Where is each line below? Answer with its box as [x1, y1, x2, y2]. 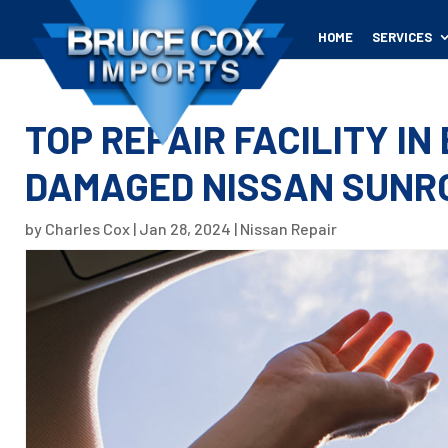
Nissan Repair [240, 219, 337, 238]
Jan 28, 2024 [139, 219, 231, 238]
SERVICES [371, 29, 432, 45]
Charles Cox [45, 219, 130, 238]
